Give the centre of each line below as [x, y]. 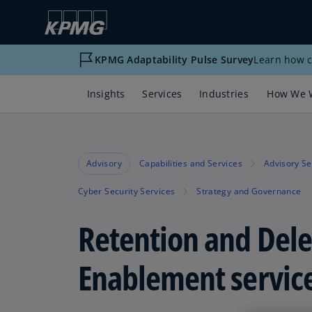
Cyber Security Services [127, 191]
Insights [106, 94]
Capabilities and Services [190, 163]
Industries [224, 94]
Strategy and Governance [249, 191]
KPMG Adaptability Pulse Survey [174, 60]
